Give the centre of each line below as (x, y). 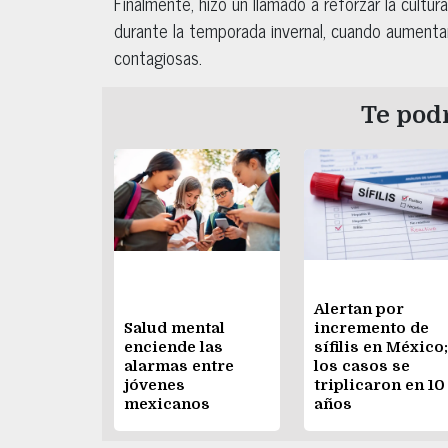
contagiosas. (158, 57)
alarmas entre (179, 365)
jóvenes (154, 384)
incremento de (371, 327)
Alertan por (359, 308)
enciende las (173, 346)
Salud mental (174, 327)
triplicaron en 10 (379, 384)
